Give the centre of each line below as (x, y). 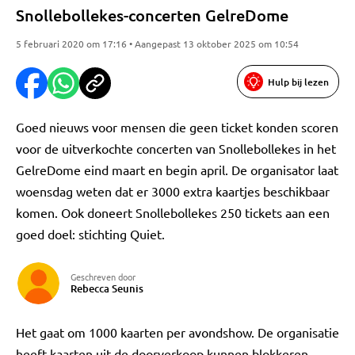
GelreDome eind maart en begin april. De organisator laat (177, 170)
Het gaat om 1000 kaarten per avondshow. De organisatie (177, 332)
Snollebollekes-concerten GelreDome (152, 15)
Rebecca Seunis (107, 288)
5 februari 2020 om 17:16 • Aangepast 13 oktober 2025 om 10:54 (157, 44)
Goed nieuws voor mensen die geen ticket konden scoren (177, 127)
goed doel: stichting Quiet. (90, 234)
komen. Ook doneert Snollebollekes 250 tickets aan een (173, 212)
